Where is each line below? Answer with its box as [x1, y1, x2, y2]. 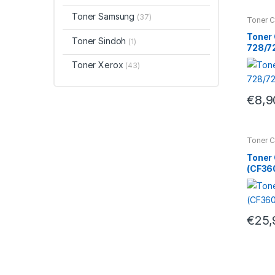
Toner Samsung [71, 11, 137, 22]
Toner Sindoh [71, 35, 129, 46]
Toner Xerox [71, 60, 126, 71]
